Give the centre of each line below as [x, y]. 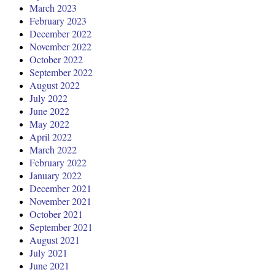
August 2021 [55, 240]
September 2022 [61, 72]
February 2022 [58, 163]
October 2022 [56, 60]
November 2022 [60, 47]
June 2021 [49, 266]
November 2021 [60, 201]
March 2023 [53, 8]
